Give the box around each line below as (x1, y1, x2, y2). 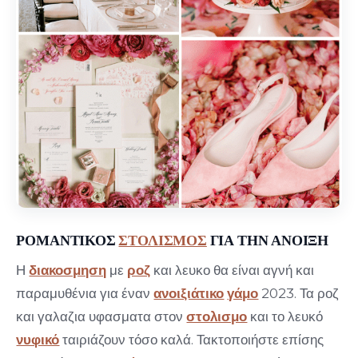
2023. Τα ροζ (258, 285, 340, 302)
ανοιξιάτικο (153, 285, 225, 302)
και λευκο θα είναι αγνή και (150, 262, 315, 279)
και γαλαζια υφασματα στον (16, 308, 187, 325)
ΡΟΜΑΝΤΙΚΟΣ (16, 229, 119, 249)
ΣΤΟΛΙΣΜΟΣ (118, 229, 207, 249)
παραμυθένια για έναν (16, 285, 154, 302)
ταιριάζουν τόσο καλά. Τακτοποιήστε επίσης (59, 332, 324, 348)
